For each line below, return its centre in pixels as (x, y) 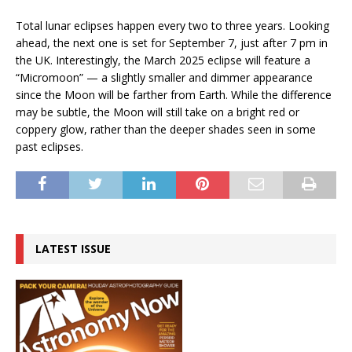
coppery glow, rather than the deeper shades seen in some (166, 130)
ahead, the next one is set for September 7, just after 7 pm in (172, 43)
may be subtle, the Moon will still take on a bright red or (158, 112)
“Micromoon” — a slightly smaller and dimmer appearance (164, 78)
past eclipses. (49, 147)
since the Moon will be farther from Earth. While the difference (174, 95)
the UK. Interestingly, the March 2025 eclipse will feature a (163, 60)
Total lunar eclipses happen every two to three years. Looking (172, 26)
